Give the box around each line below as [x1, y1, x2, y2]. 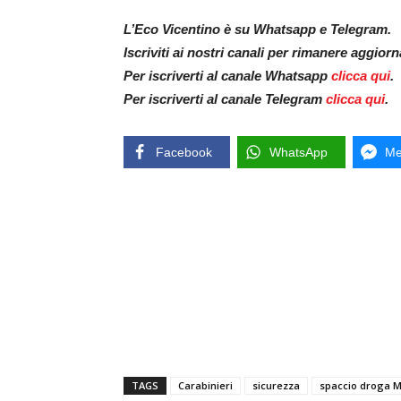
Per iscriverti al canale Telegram [124, 91, 326, 107]
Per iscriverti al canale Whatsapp [124, 68, 331, 84]
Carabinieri [178, 379, 233, 393]
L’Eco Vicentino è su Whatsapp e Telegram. [124, 21, 391, 38]
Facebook [156, 145, 212, 160]
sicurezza [252, 379, 300, 393]
